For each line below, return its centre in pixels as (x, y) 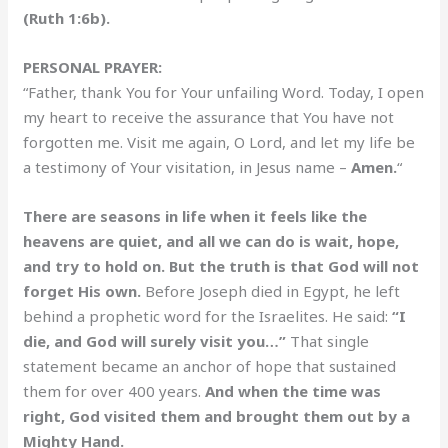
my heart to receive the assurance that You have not (209, 116)
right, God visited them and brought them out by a (217, 415)
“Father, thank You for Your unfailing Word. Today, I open (224, 91)
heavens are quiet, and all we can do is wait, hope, (211, 240)
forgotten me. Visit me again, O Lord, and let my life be (219, 141)
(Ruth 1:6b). (67, 17)
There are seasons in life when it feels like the (195, 215)
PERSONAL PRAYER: (93, 66)
